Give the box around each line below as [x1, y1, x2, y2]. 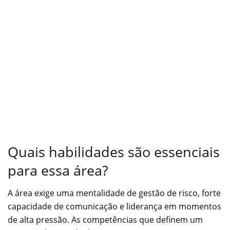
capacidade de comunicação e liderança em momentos [8, 201, 221, 213]
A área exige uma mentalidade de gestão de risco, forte [8, 187, 221, 199]
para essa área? [8, 160, 108, 180]
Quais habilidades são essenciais [8, 142, 220, 161]
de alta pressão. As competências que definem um [8, 214, 203, 226]
